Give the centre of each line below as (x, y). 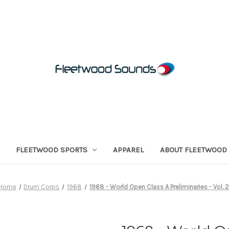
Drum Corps (42, 187)
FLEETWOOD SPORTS (51, 150)
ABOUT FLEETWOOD (194, 150)
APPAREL (129, 150)
